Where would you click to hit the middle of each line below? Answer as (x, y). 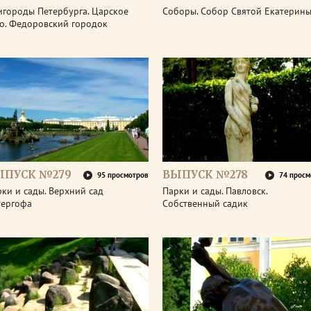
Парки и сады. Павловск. (215, 191)
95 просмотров (123, 175)
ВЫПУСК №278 (205, 175)
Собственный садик (205, 203)
